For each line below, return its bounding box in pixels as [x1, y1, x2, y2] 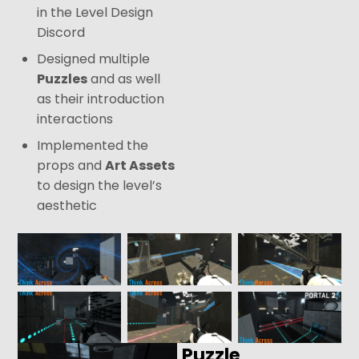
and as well [87, 69, 161, 88]
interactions [37, 109, 114, 128]
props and [37, 155, 106, 175]
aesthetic [37, 196, 98, 215]
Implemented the [37, 135, 149, 155]
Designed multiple [37, 49, 151, 68]
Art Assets [105, 155, 175, 175]
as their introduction [37, 89, 165, 108]
